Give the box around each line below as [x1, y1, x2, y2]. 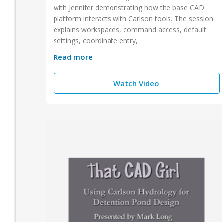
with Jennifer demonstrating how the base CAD [54, 2, 204, 12]
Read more [54, 52, 93, 62]
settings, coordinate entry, [54, 35, 138, 45]
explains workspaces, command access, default [54, 24, 206, 34]
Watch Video [113, 78, 160, 88]
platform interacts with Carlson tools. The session [54, 13, 213, 23]
